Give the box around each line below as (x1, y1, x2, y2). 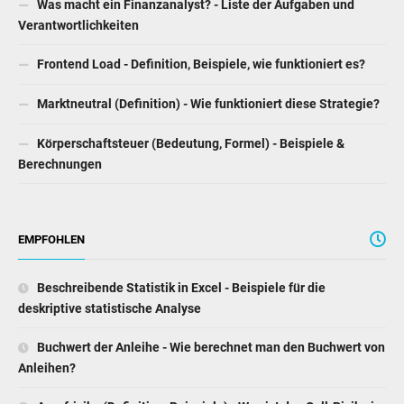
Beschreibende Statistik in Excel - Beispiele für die (34, 280, 326, 295)
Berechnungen (18, 156, 102, 171)
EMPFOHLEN (18, 232, 85, 246)
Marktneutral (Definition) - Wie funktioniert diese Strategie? (34, 96, 380, 111)
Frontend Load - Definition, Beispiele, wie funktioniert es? (34, 56, 365, 71)
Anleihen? (18, 360, 76, 375)
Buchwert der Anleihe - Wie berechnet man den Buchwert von (34, 339, 385, 354)
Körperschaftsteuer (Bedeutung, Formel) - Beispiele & (34, 135, 344, 151)
